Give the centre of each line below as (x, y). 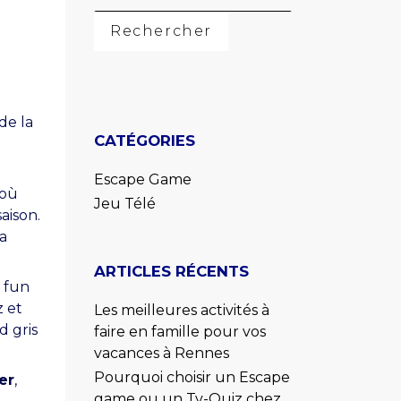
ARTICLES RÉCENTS (171, 271)
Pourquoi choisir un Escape (192, 378)
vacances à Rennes (162, 353)
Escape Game (143, 179)
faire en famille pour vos (180, 331)
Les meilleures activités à (182, 310)
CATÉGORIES (145, 140)
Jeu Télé (125, 203)
